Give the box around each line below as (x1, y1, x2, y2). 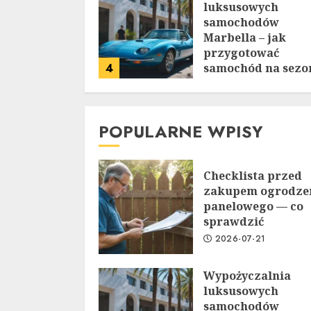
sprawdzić (203, 214, 264, 229)
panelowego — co (203, 199, 303, 214)
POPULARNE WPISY (99, 119, 263, 144)
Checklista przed (203, 168, 302, 183)
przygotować (203, 45, 279, 60)
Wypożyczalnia (203, 268, 291, 283)
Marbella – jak (203, 30, 286, 45)
